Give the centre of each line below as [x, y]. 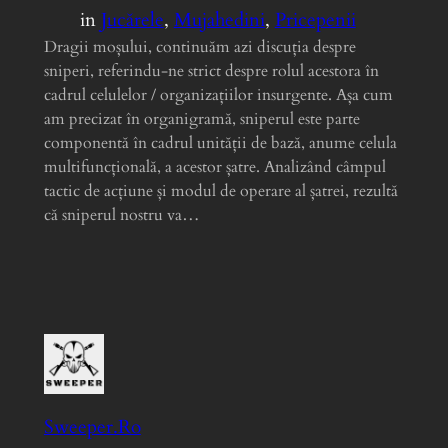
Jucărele [132, 19]
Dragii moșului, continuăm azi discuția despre [199, 46]
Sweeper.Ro [92, 427]
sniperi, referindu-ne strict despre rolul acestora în [211, 70]
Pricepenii [315, 19]
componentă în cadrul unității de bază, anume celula [220, 142]
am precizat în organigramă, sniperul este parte [201, 118]
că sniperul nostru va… [121, 214]
